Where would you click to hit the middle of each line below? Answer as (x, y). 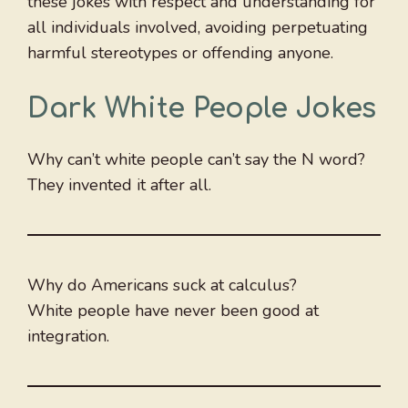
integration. (68, 337)
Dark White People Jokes (202, 109)
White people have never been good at (173, 311)
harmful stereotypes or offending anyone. (180, 53)
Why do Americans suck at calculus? (162, 286)
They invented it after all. (119, 185)
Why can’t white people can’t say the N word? (196, 160)
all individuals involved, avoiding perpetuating (198, 28)
